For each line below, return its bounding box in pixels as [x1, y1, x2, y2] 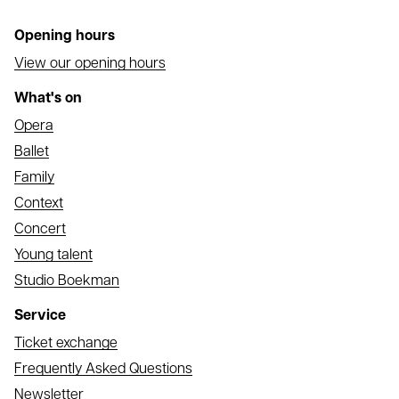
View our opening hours [14, 57, 166, 71]
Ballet [14, 145, 49, 159]
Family [14, 171, 54, 185]
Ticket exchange [14, 337, 118, 351]
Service [14, 309, 66, 323]
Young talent [14, 248, 93, 263]
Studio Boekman [14, 274, 119, 289]
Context [14, 197, 63, 211]
